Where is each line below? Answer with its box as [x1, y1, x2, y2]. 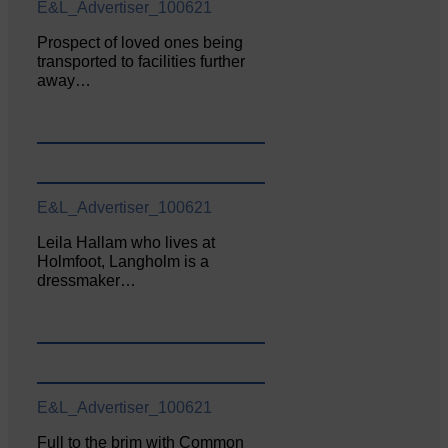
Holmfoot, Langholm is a [37, 252, 210, 270]
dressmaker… [37, 271, 137, 289]
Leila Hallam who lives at [37, 233, 216, 251]
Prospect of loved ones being [37, 34, 244, 52]
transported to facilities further [37, 53, 246, 71]
